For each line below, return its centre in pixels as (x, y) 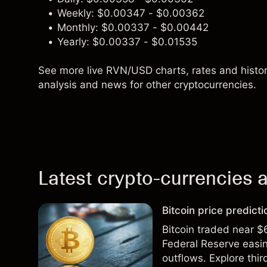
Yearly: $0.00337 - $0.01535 (127, 42)
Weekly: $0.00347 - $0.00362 (131, 13)
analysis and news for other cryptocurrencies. (147, 85)
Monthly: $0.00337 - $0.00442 (133, 27)
